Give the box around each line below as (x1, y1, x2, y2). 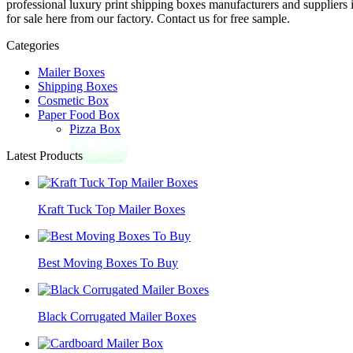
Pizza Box (69, 121, 121, 136)
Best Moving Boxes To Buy (38, 255, 178, 269)
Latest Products (6, 148, 83, 162)
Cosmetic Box (38, 93, 109, 107)
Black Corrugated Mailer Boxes (38, 309, 196, 323)
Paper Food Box (38, 107, 120, 121)
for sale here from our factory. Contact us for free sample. (6, 11, 290, 25)
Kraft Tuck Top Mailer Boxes (38, 202, 185, 216)
